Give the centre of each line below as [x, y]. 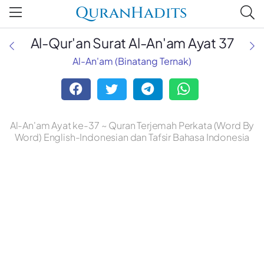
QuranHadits [131, 14]
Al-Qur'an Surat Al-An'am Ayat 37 [132, 43]
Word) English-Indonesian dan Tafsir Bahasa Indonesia [132, 137]
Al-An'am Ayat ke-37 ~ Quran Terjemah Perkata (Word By [132, 126]
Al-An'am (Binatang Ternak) [132, 61]
